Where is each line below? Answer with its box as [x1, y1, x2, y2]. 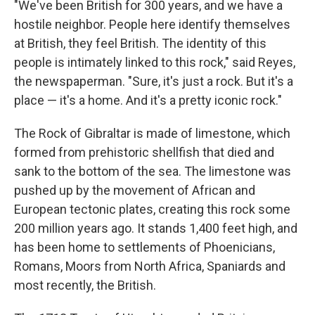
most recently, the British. [14, 277, 156, 292]
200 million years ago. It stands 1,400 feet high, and [14, 220, 297, 236]
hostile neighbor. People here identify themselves [14, 16, 290, 32]
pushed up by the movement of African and [14, 182, 255, 198]
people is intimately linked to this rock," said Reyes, [14, 54, 295, 70]
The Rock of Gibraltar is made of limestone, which [14, 125, 290, 141]
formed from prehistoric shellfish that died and [14, 144, 274, 160]
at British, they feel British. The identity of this [14, 35, 266, 51]
